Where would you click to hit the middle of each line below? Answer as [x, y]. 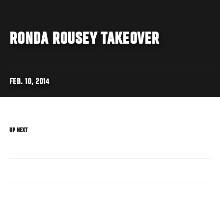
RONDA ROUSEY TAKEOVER [84, 40]
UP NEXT [19, 130]
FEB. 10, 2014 [30, 82]
